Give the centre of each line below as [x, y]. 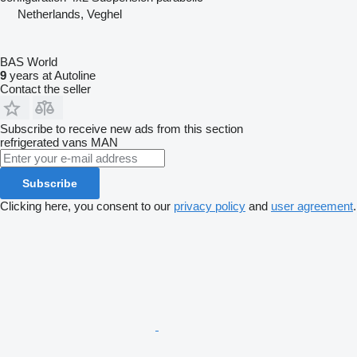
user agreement [312, 206]
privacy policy [210, 206]
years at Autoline [51, 76]
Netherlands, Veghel [70, 14]
